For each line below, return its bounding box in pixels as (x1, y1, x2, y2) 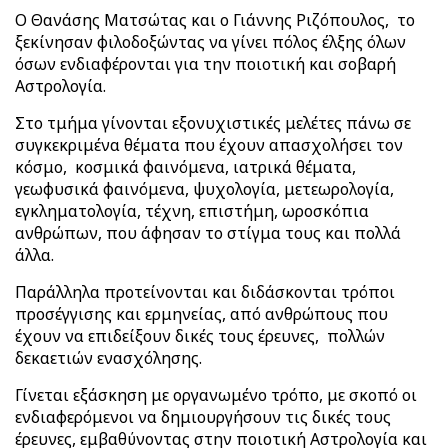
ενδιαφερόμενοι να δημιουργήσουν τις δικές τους (15, 406, 391, 428)
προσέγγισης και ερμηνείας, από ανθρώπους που (15, 303, 388, 325)
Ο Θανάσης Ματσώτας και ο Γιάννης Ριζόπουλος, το (15, 9, 415, 31)
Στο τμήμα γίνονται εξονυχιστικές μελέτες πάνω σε (15, 112, 411, 134)
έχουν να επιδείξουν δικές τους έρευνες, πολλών (15, 325, 385, 347)
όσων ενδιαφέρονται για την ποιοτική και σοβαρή (15, 53, 396, 75)
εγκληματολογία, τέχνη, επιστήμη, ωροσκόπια (15, 200, 369, 222)
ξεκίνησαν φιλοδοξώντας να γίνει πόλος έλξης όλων (15, 31, 406, 53)
